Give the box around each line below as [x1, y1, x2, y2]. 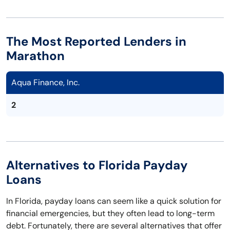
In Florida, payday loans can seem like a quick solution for [6, 196, 221, 207]
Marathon [6, 48, 65, 64]
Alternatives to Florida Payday [6, 157, 188, 174]
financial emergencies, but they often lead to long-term [6, 208, 215, 219]
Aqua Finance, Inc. [11, 77, 80, 88]
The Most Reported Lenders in [6, 33, 186, 50]
